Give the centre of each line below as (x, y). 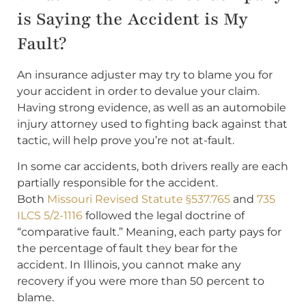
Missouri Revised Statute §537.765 (139, 199)
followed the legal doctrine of (164, 216)
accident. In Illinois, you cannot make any (129, 265)
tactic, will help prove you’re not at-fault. (126, 140)
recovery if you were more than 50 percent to (141, 281)
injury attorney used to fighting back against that (152, 124)
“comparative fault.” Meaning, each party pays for (149, 232)
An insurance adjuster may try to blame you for (145, 74)
